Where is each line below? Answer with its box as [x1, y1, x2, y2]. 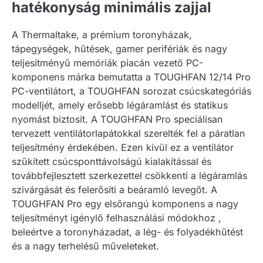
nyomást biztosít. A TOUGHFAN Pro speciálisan [12, 113, 223, 125]
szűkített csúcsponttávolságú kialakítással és [12, 155, 211, 167]
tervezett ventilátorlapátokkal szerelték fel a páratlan [12, 127, 245, 139]
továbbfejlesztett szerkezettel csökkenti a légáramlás [12, 169, 247, 181]
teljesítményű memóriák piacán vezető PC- [12, 56, 203, 69]
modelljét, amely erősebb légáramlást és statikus [12, 99, 228, 111]
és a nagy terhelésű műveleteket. [12, 240, 159, 252]
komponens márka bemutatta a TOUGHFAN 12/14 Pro [12, 70, 251, 83]
